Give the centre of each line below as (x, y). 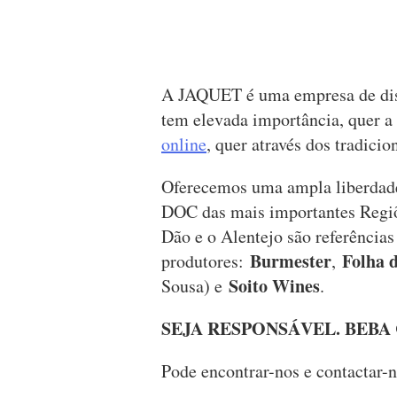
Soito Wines (274, 286)
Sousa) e (195, 286)
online (184, 144)
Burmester (291, 261)
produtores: (206, 261)
